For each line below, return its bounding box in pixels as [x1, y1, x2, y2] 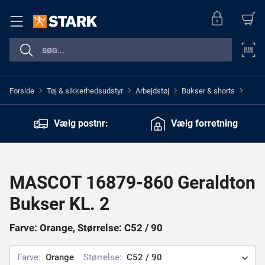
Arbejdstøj [135, 86, 169, 95]
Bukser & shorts [182, 86, 235, 95]
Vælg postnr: [54, 117, 108, 129]
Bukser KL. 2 [9, 193, 109, 214]
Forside [9, 86, 34, 95]
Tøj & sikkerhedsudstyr [47, 86, 123, 95]
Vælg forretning [170, 117, 238, 129]
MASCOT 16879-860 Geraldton [9, 172, 256, 193]
